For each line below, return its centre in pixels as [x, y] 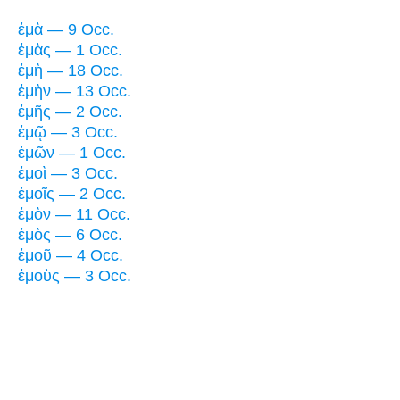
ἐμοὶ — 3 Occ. [68, 173]
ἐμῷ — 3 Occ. [68, 132]
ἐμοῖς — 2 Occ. [72, 193]
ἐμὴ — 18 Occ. [71, 70]
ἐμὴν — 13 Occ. [75, 91]
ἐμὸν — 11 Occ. [74, 214]
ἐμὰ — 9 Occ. [66, 29]
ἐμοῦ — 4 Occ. [71, 255]
